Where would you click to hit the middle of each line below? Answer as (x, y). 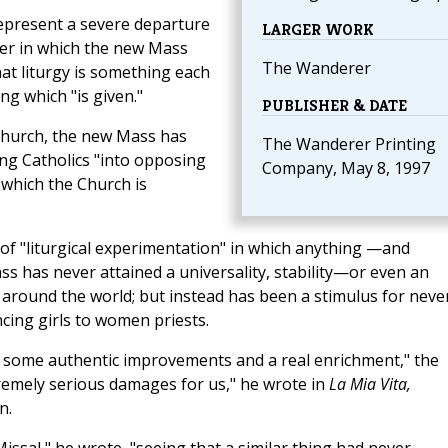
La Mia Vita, (369, 384)
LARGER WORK (317, 30)
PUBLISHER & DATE (334, 106)
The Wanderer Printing (348, 144)
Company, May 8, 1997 (345, 168)
